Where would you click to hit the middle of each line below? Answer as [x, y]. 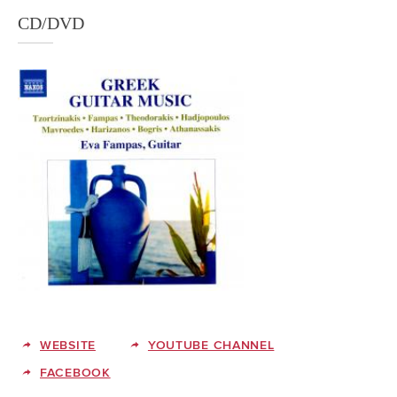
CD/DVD [51, 23]
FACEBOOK [75, 373]
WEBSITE [68, 346]
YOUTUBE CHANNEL [211, 346]
